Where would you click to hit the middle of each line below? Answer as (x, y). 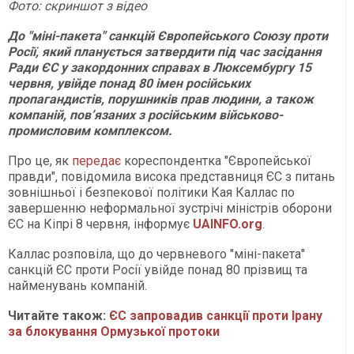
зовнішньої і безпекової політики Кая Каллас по (151, 193)
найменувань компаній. (77, 286)
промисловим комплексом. (90, 131)
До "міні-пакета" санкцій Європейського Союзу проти (168, 36)
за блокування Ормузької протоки (114, 332)
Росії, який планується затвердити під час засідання (165, 52)
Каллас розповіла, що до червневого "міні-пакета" (156, 254)
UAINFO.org (228, 224)
